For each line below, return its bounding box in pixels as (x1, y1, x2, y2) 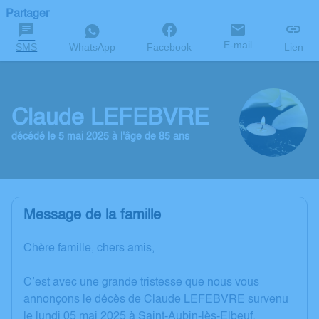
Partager (6, 9, 49, 20)
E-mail (224, 39, 253, 51)
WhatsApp (68, 41, 115, 53)
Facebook (147, 41, 192, 53)
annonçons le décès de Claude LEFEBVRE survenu (23, 294, 288, 305)
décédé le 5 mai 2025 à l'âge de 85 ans (11, 131, 189, 142)
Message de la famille (23, 209, 161, 223)
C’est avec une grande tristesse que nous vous (23, 277, 259, 288)
